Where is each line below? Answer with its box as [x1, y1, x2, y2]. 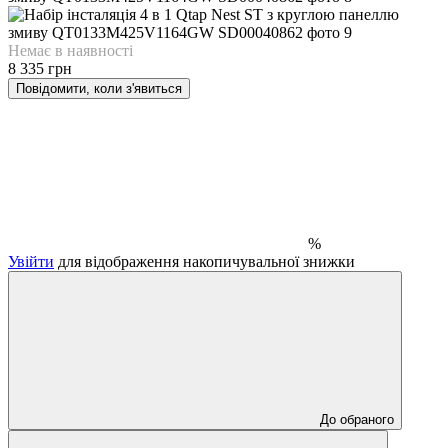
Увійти [8, 252, 54, 270]
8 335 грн [8, 59, 72, 77]
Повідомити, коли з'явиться [16, 80, 182, 96]
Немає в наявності [8, 41, 133, 59]
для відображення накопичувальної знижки [54, 252, 355, 270]
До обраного [320, 411, 394, 427]
